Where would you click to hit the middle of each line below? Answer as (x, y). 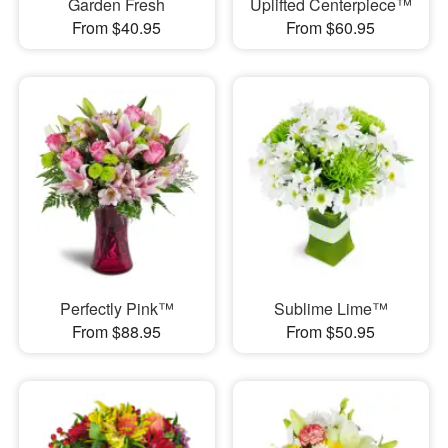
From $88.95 (117, 331)
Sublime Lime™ (330, 308)
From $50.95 (331, 331)
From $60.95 (331, 28)
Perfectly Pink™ (116, 308)
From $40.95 (117, 28)
